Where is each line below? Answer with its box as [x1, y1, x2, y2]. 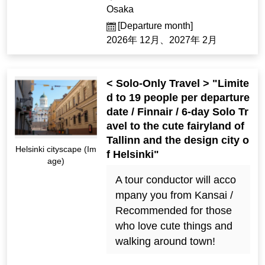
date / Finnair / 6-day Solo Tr [106, 106, 249, 118]
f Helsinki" [106, 148, 160, 161]
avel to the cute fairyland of [106, 120, 245, 132]
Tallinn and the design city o [106, 134, 250, 147]
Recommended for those [115, 205, 232, 217]
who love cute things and [115, 220, 232, 232]
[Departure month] [118, 21, 193, 31]
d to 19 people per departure [106, 92, 250, 104]
